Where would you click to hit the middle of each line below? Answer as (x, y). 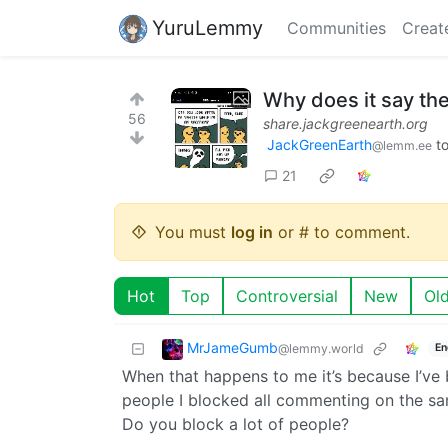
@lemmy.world (321, 348)
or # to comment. (341, 231)
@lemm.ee (402, 145)
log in (252, 231)
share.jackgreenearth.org (345, 123)
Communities (336, 28)
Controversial (287, 295)
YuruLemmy (207, 27)
